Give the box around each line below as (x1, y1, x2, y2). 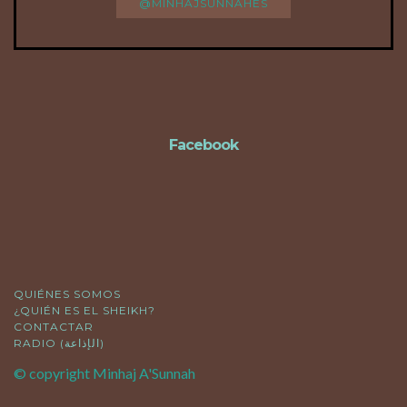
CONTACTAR (14, 319, 94, 333)
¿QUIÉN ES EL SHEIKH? (14, 303, 155, 317)
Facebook (169, 135, 238, 154)
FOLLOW (181, 40, 241, 55)
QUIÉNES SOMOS (14, 286, 121, 301)
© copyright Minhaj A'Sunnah (14, 363, 195, 382)
